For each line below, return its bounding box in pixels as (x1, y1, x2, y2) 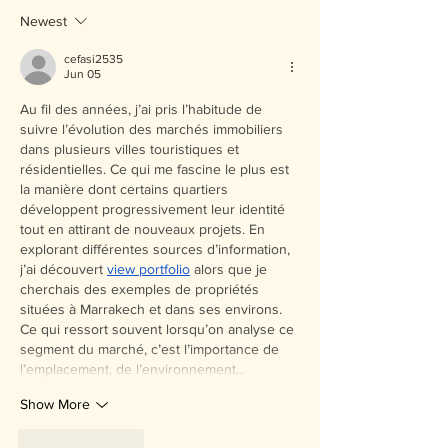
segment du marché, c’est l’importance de (20, 340, 283, 357)
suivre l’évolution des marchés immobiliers (20, 120, 287, 137)
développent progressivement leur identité (20, 200, 289, 217)
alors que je (190, 260, 271, 277)
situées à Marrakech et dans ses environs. (20, 300, 286, 317)
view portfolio (107, 260, 190, 277)
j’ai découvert (20, 260, 107, 277)
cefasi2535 (64, 51, 123, 66)
